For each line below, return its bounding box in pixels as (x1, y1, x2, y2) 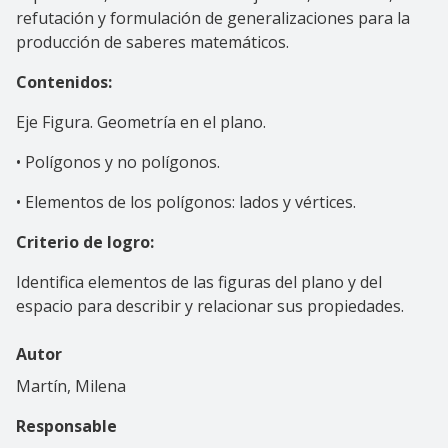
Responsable (16, 414, 117, 437)
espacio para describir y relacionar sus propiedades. (16, 294, 404, 317)
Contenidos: (16, 70, 116, 93)
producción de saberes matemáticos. (16, 30, 289, 53)
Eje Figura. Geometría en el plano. (16, 110, 266, 133)
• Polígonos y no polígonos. (16, 150, 220, 173)
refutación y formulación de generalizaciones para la (16, 6, 410, 29)
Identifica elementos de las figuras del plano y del (16, 270, 382, 293)
